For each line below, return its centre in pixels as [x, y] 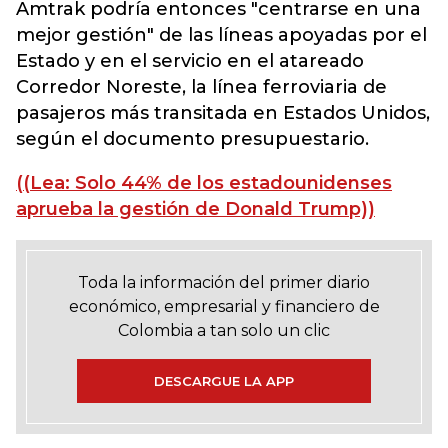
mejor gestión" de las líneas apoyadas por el [221, 35]
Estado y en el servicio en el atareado [190, 61]
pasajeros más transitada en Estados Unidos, [223, 113]
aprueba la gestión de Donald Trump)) [195, 209]
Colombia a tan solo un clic [224, 330]
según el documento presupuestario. [192, 139]
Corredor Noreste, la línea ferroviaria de [201, 87]
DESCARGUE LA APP [224, 381]
